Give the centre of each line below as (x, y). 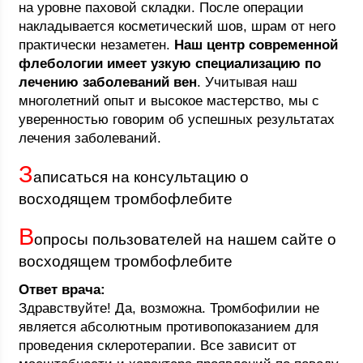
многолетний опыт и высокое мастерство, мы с (169, 101)
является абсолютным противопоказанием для (169, 327)
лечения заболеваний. (90, 138)
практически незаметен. (97, 45)
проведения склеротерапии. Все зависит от (158, 346)
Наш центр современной (256, 45)
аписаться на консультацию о (141, 177)
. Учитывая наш (248, 82)
